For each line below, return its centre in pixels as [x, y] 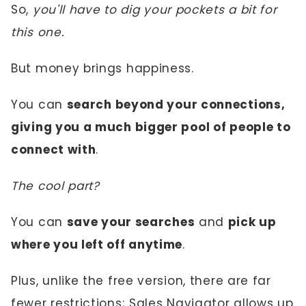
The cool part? [55, 186]
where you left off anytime [97, 245]
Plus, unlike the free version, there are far [141, 281]
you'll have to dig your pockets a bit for [153, 10]
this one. [38, 32]
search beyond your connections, [176, 105]
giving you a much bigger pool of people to [151, 127]
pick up [252, 222]
